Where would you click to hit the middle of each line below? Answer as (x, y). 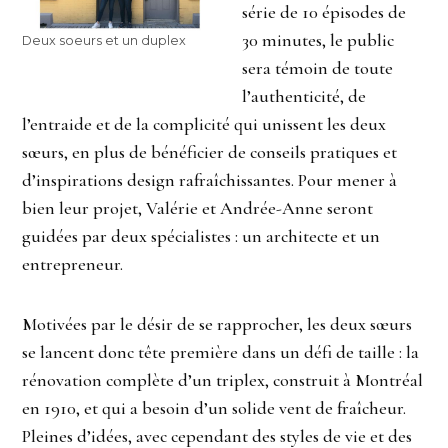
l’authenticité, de (304, 96)
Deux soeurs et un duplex (104, 41)
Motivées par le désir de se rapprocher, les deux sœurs (217, 324)
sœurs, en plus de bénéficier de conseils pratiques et (210, 152)
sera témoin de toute (317, 68)
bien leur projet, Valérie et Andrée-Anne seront (198, 208)
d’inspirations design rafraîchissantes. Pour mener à (210, 180)
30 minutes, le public (318, 40)
